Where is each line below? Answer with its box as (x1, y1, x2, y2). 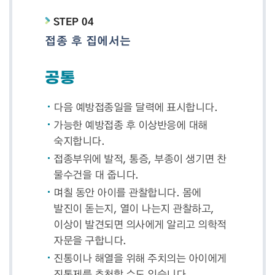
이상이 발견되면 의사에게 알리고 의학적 (53, 217, 227, 231)
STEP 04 (53, 14, 94, 29)
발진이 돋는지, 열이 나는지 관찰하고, (53, 201, 214, 215)
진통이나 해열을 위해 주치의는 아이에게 (53, 250, 227, 265)
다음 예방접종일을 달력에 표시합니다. (53, 99, 218, 114)
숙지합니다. (53, 133, 105, 148)
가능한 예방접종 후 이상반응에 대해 (53, 117, 207, 132)
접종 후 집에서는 (45, 32, 131, 48)
